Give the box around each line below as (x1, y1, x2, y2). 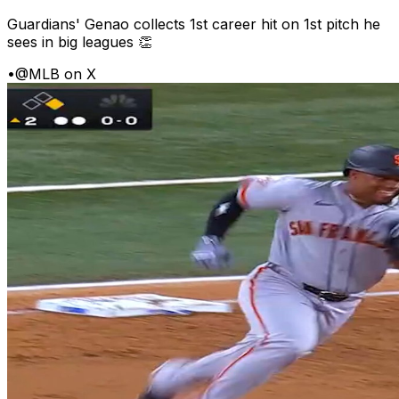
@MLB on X (15, 65, 96, 84)
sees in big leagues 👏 (7, 33, 152, 52)
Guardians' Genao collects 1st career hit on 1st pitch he (7, 15, 380, 34)
